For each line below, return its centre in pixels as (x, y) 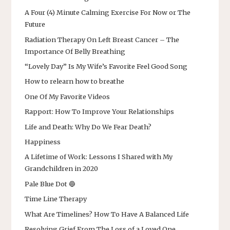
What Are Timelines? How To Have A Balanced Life (107, 214)
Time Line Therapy (56, 199)
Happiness (43, 141)
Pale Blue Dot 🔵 (50, 184)
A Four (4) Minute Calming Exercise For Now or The (108, 13)
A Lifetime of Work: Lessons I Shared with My (99, 157)
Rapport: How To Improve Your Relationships (99, 112)
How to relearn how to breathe (74, 81)
